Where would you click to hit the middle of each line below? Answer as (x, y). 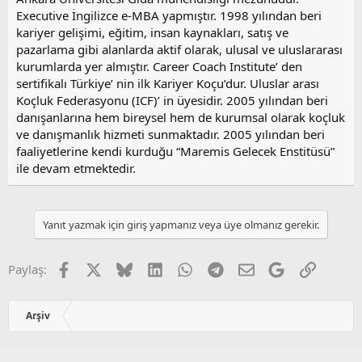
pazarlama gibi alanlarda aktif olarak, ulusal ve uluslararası (179, 50)
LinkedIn (186, 268)
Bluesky (153, 268)
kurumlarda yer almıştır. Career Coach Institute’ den (159, 67)
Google (304, 268)
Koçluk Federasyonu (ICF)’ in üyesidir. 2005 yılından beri (172, 101)
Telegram (248, 268)
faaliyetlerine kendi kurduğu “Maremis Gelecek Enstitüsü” (175, 152)
